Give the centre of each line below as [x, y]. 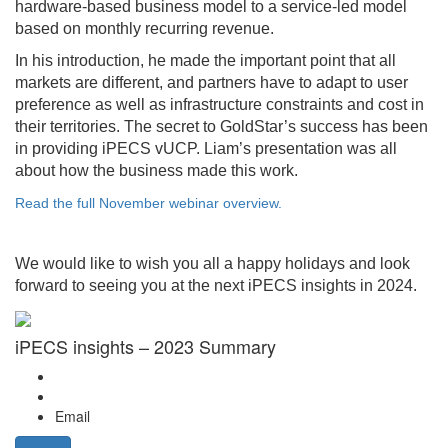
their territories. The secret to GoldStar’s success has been [221, 126]
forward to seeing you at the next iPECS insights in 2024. [216, 285]
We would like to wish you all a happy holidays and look [212, 263]
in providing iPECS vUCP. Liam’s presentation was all [206, 148]
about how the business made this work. [156, 170]
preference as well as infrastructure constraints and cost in [219, 104]
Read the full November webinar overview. [148, 202]
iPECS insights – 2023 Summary [145, 346]
